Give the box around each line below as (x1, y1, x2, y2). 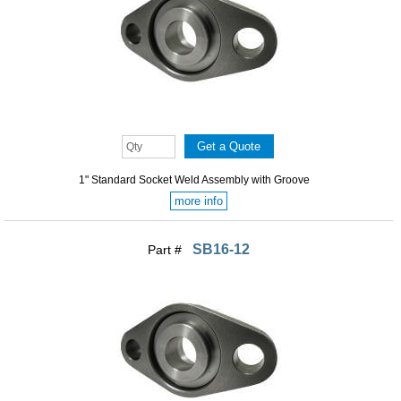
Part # (147, 242, 185, 257)
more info (174, 193, 223, 208)
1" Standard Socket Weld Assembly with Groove (79, 173, 311, 186)
